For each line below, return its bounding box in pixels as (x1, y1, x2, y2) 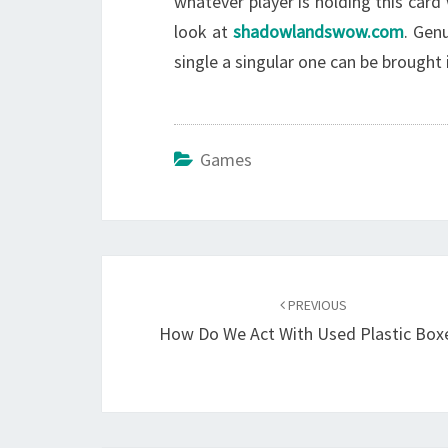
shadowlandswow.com (233, 19, 405, 43)
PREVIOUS (285, 295, 348, 314)
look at (174, 19, 234, 43)
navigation (101, 290, 240, 327)
